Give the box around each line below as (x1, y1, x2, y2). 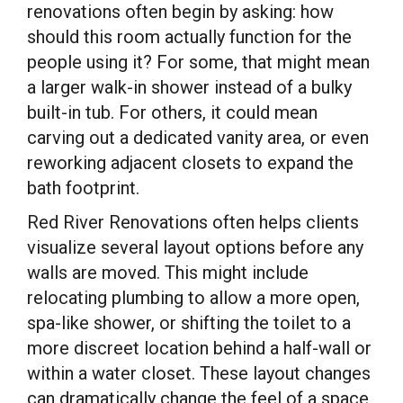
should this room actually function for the (27, 26, 352, 48)
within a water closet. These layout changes (27, 363, 371, 384)
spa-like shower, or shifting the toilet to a (27, 312, 351, 334)
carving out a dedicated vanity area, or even (27, 127, 369, 148)
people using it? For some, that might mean (27, 51, 370, 73)
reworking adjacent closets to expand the (27, 152, 354, 174)
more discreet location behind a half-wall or (27, 337, 372, 359)
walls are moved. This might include (27, 262, 309, 283)
